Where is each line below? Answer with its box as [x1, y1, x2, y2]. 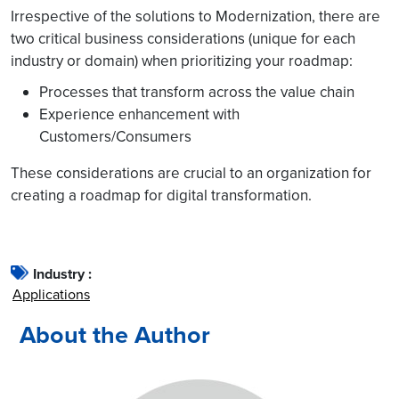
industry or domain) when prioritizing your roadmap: [11, 50, 353, 71]
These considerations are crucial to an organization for [11, 162, 371, 183]
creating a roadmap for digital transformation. [11, 184, 312, 206]
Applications [12, 284, 90, 304]
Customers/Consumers [39, 126, 191, 147]
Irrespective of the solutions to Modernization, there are [11, 5, 380, 27]
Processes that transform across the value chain [39, 81, 354, 102]
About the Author [20, 317, 210, 353]
